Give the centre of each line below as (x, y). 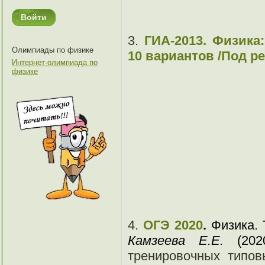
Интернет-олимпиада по (55, 62)
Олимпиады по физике (53, 50)
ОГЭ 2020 (173, 225)
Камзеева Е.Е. (176, 241)
